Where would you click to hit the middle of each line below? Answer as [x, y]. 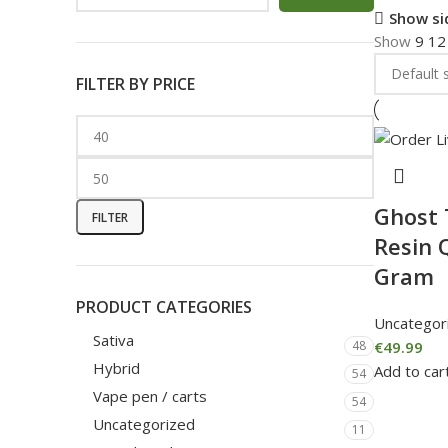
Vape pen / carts [150, 396]
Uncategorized [144, 424]
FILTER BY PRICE [135, 84]
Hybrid [116, 368]
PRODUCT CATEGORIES [164, 307]
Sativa [113, 340]
